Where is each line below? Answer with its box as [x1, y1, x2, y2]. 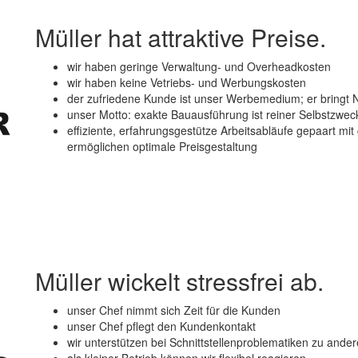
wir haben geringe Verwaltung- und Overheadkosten [67, 58, 331, 74]
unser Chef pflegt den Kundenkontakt [67, 318, 256, 335]
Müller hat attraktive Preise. [35, 19, 326, 54]
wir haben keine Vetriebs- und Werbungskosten [67, 74, 306, 90]
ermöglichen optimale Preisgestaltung [67, 137, 257, 154]
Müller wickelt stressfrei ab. [35, 264, 324, 299]
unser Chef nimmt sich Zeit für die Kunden [67, 302, 280, 319]
